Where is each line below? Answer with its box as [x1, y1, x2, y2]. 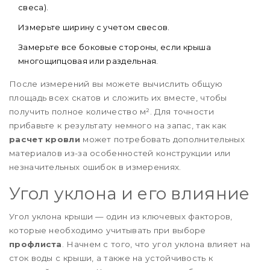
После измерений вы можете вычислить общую [9, 79, 223, 89]
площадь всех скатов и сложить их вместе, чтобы [9, 93, 227, 103]
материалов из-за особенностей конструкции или [9, 148, 231, 159]
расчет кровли [9, 134, 80, 145]
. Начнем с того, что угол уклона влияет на [61, 239, 251, 250]
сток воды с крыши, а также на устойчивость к [9, 253, 213, 263]
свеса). [18, 2, 49, 13]
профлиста [9, 239, 62, 250]
